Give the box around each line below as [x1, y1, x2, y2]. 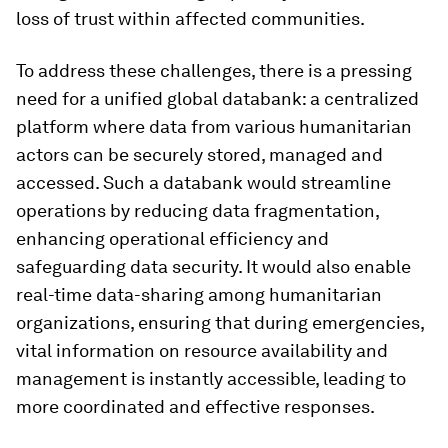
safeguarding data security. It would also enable [16, 256, 411, 277]
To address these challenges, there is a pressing [16, 60, 412, 81]
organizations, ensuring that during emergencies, [16, 312, 424, 333]
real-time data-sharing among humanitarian [16, 284, 382, 305]
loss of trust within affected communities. [16, 8, 365, 29]
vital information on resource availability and [16, 340, 388, 361]
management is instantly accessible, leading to [16, 368, 406, 389]
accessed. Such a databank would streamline [16, 172, 391, 193]
